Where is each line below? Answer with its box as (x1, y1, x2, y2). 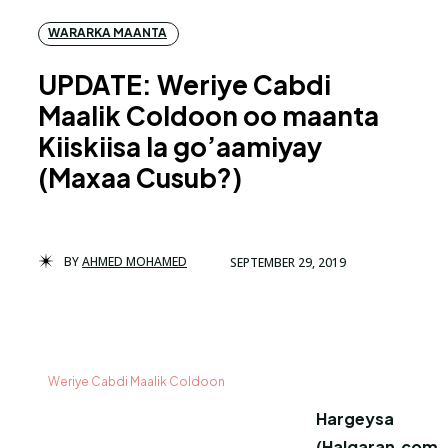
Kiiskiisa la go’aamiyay (38, 130, 322, 163)
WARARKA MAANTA (48, 25, 167, 40)
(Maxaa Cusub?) (38, 161, 242, 194)
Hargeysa (316, 408, 394, 429)
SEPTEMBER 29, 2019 (230, 253, 346, 271)
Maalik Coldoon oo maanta (38, 99, 379, 132)
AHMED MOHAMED (82, 253, 187, 270)
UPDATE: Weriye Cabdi (38, 68, 331, 101)
